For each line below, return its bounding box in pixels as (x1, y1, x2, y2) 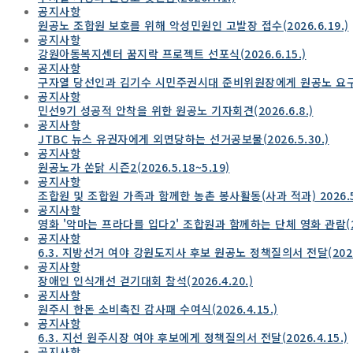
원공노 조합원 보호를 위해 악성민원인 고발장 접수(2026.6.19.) (38, 17, 349, 33)
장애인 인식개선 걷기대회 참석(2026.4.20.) (38, 272, 253, 288)
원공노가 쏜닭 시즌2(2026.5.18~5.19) (38, 158, 230, 175)
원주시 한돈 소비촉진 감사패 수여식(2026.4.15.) (38, 300, 278, 317)
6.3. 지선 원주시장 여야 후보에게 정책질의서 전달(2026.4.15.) (38, 329, 348, 345)
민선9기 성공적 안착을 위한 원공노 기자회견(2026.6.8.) (38, 102, 314, 118)
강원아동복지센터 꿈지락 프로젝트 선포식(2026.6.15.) (38, 45, 307, 61)
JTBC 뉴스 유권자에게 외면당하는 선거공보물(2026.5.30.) (38, 130, 329, 147)
